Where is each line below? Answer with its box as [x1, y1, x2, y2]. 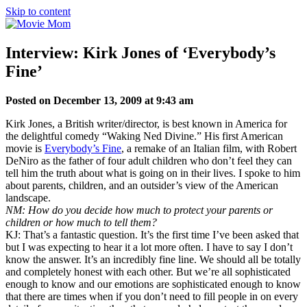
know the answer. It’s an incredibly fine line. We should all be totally [5, 253, 301, 265]
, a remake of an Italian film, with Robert [121, 142, 297, 154]
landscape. [5, 191, 51, 204]
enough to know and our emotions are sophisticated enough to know [5, 278, 301, 290]
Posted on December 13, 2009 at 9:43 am [5, 94, 193, 106]
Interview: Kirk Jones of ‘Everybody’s [5, 43, 275, 62]
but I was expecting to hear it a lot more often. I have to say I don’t [5, 241, 293, 253]
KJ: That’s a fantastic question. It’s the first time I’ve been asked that [5, 228, 299, 241]
